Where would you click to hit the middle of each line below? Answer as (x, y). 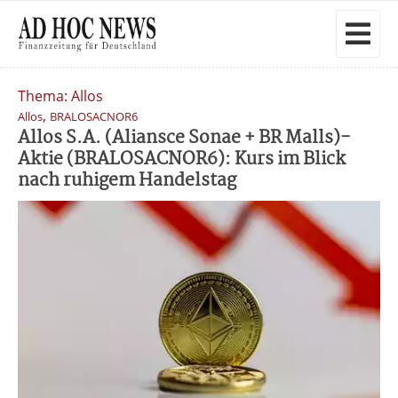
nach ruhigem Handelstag (127, 181)
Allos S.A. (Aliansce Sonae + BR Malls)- (184, 138)
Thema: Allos (60, 96)
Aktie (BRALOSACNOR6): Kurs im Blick (182, 159)
